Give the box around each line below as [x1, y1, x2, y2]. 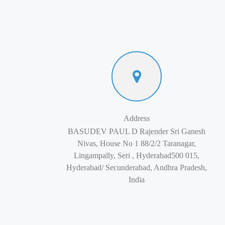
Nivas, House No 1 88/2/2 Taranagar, [77, 139, 196, 148]
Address [124, 114, 150, 123]
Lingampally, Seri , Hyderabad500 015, [74, 151, 199, 160]
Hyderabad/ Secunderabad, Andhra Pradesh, [66, 163, 207, 172]
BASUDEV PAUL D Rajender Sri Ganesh [68, 127, 205, 136]
